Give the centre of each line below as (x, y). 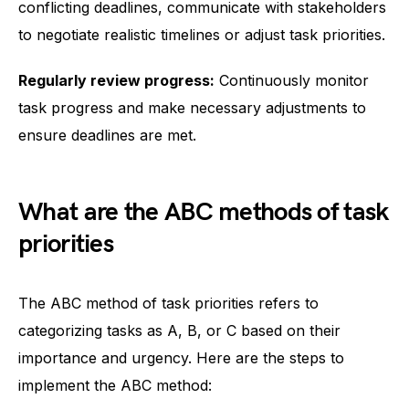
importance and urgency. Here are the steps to (181, 358)
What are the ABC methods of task (204, 212)
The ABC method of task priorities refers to (168, 303)
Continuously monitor (292, 80)
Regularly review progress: (116, 80)
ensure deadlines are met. (107, 135)
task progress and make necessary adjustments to (192, 108)
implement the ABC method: (115, 385)
